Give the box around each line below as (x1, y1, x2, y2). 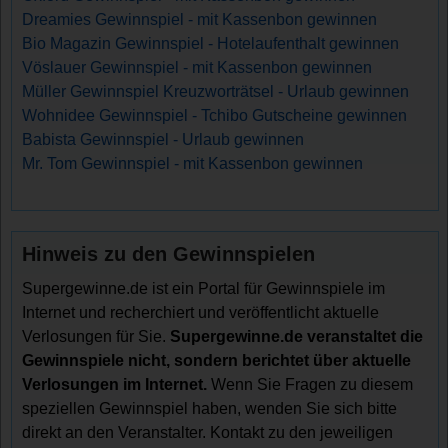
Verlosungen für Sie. (22, 327, 171, 345)
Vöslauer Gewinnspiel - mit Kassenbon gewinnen (22, 58, 373, 76)
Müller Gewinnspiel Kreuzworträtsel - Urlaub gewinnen (22, 82, 410, 100)
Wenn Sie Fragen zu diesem (207, 375, 414, 393)
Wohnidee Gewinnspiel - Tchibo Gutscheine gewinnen (22, 106, 408, 124)
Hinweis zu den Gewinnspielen (22, 242, 316, 265)
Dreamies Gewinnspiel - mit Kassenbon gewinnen (22, 10, 378, 28)
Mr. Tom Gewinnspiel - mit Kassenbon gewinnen (22, 154, 364, 172)
